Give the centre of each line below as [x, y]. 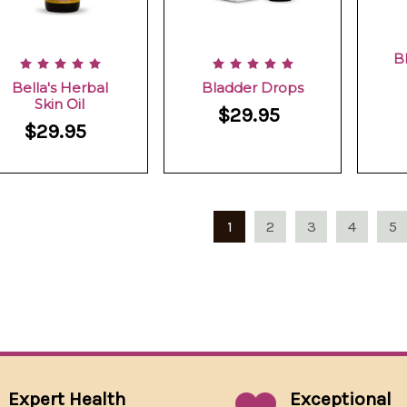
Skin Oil [60, 104]
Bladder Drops [253, 88]
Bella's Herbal [60, 88]
